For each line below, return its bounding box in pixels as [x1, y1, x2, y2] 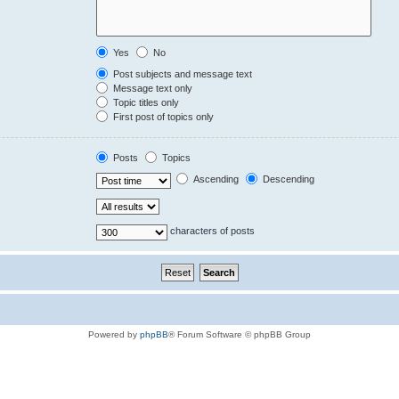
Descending [260, 174, 315, 185]
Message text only [110, 82, 193, 94]
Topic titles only [110, 96, 180, 108]
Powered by [88, 329, 140, 339]
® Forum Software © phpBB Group [168, 329, 311, 339]
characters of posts [167, 225, 256, 237]
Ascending [191, 174, 240, 185]
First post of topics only [110, 110, 215, 122]
